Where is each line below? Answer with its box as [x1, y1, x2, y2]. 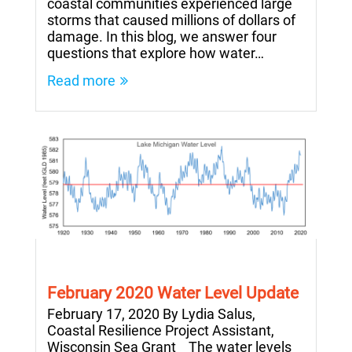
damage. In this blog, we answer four [47, 27, 277, 45]
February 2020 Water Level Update [47, 284, 299, 303]
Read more [47, 71, 115, 89]
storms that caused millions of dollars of [47, 11, 295, 28]
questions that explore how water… [47, 44, 264, 61]
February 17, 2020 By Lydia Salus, [47, 306, 255, 323]
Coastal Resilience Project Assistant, [47, 322, 274, 339]
